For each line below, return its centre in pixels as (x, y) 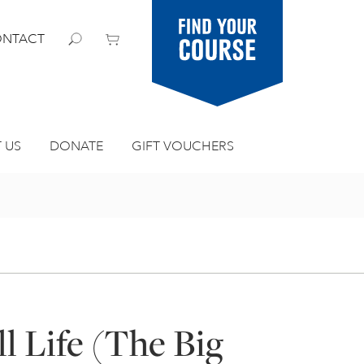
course (217, 49)
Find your (217, 27)
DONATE (76, 146)
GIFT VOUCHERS (182, 146)
